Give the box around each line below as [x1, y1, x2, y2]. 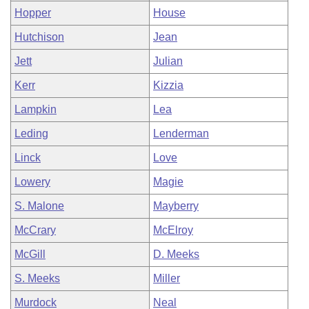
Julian [153, 55, 183, 67]
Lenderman [153, 128, 209, 139]
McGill [14, 248, 46, 260]
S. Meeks [14, 272, 60, 284]
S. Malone [14, 200, 64, 212]
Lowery [14, 176, 50, 188]
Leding [14, 128, 48, 139]
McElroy [153, 224, 193, 236]
